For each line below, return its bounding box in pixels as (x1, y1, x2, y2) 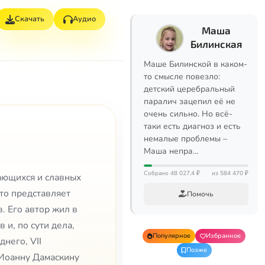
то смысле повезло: (144, 71, 220, 82)
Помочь (187, 189, 214, 199)
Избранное (206, 231, 241, 240)
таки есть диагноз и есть (144, 121, 241, 132)
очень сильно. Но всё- (144, 108, 232, 119)
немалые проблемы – (144, 133, 227, 144)
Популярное (153, 231, 190, 240)
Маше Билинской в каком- (144, 59, 247, 70)
